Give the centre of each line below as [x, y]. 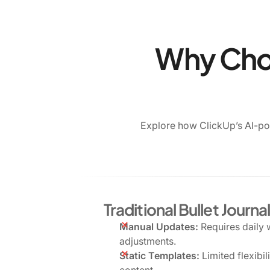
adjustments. [148, 241]
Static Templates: [159, 255]
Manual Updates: [159, 226]
